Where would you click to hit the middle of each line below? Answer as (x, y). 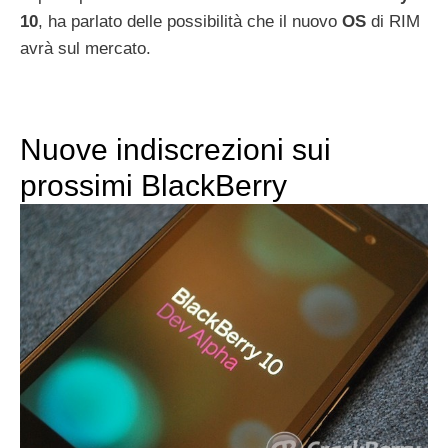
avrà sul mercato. (85, 48)
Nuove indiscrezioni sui (175, 149)
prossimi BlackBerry (153, 185)
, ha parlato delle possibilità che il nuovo (190, 21)
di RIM (393, 21)
